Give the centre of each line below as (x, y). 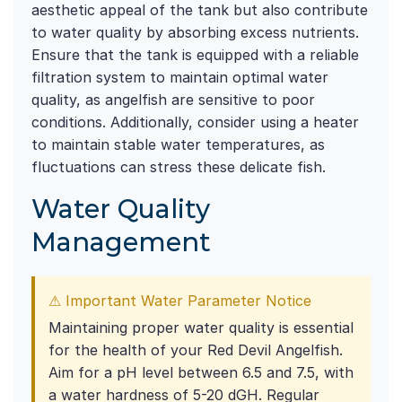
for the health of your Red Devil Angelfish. (196, 350)
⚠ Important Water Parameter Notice (180, 301)
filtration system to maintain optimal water (180, 78)
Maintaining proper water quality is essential (201, 328)
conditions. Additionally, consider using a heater (195, 122)
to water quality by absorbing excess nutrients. (195, 33)
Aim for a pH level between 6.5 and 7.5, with (201, 373)
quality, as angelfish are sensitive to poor (173, 100)
